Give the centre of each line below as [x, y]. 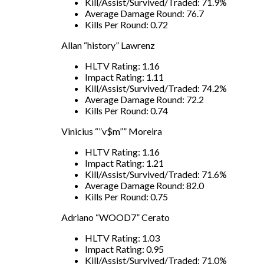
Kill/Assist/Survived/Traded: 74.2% [156, 88]
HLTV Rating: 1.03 [122, 237]
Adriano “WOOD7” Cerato [115, 217]
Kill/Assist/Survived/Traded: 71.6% [156, 174]
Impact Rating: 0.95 [124, 249]
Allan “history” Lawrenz [108, 45]
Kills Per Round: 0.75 [126, 196]
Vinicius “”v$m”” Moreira [112, 131]
